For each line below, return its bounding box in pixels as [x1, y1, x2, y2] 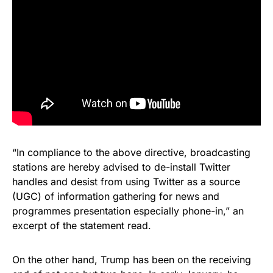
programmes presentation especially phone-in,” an [12, 204, 244, 217]
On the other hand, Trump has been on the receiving [12, 253, 251, 266]
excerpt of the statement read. [12, 219, 151, 232]
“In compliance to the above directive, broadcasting [12, 146, 250, 158]
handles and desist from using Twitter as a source [12, 175, 240, 188]
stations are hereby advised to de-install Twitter [12, 160, 230, 173]
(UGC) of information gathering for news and [12, 190, 219, 202]
